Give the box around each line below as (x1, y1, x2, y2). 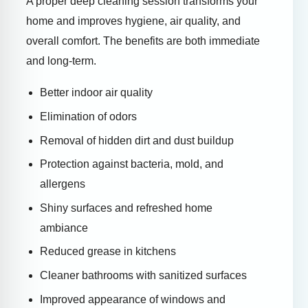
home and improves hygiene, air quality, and (26, 15, 241, 27)
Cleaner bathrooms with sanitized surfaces (40, 269, 247, 281)
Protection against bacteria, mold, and (40, 158, 223, 170)
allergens (40, 178, 85, 190)
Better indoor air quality (40, 87, 153, 99)
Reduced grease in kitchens (40, 245, 176, 258)
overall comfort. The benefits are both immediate (26, 35, 260, 47)
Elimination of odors (40, 111, 137, 123)
